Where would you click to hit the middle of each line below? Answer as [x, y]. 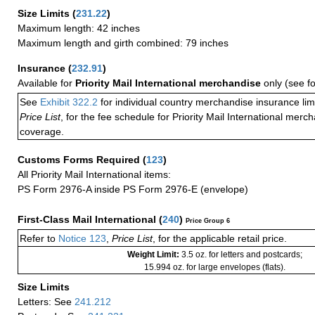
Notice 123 [81, 238]
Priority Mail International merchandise [169, 83]
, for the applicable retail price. [220, 238]
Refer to [38, 238]
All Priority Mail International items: [94, 174]
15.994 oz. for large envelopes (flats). [214, 267]
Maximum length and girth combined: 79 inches [123, 43]
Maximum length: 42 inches [79, 28]
